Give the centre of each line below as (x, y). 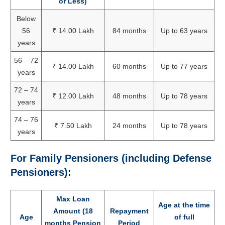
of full (184, 217)
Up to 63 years (184, 30)
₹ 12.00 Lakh (73, 96)
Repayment (129, 211)
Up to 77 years (184, 66)
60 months (129, 66)
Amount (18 (73, 211)
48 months (129, 96)
